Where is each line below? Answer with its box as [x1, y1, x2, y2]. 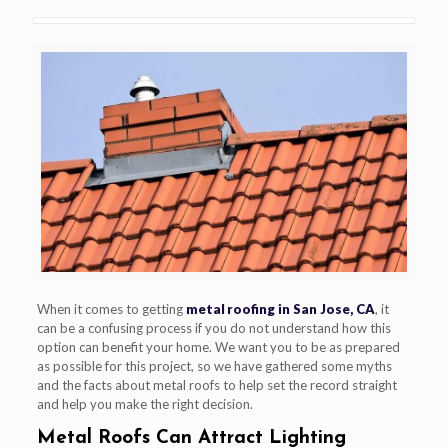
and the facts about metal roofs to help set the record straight [36, 376, 397, 393]
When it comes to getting [36, 300, 186, 317]
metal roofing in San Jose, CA [185, 300, 375, 317]
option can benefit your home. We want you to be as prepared [36, 338, 400, 355]
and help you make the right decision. [36, 395, 253, 412]
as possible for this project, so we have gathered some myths [36, 357, 392, 374]
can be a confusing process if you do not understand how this [36, 319, 391, 336]
